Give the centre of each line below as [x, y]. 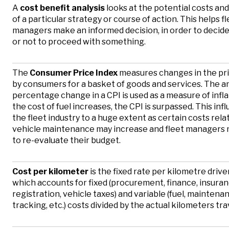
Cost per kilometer [50, 171]
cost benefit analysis [62, 8]
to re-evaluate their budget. [66, 140]
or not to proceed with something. [81, 41]
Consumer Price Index [74, 73]
